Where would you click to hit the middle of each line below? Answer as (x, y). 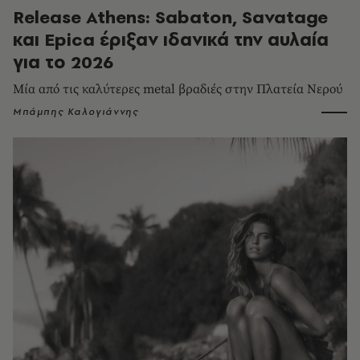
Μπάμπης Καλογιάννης (76, 112)
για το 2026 (63, 62)
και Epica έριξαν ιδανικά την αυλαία (171, 40)
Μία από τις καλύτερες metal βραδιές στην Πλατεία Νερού (178, 90)
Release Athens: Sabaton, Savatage (170, 17)
